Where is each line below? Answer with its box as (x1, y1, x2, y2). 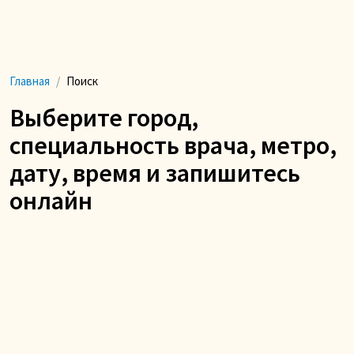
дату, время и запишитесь (9, 156, 300, 189)
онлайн (9, 184, 92, 217)
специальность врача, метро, (9, 129, 337, 161)
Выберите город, (9, 101, 198, 134)
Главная (9, 73, 50, 88)
